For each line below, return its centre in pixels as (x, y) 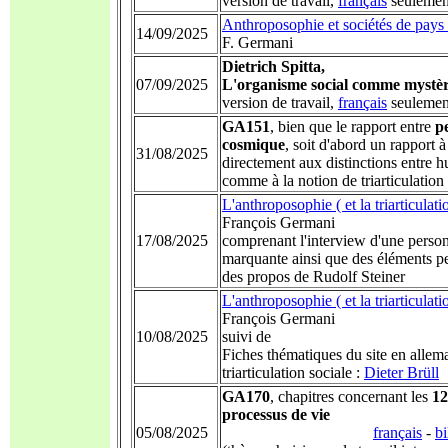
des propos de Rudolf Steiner (313, 276)
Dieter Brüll (401, 372)
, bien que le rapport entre (352, 126)
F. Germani (257, 42)
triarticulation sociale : (293, 372)
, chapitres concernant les (351, 396)
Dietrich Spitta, (273, 66)
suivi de (246, 336)
